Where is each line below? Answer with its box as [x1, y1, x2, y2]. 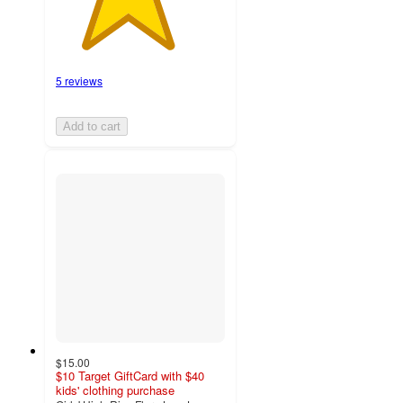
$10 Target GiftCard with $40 [56, 367, 204, 385]
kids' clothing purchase [56, 381, 175, 399]
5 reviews [56, 73, 103, 89]
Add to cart [63, 120, 121, 134]
